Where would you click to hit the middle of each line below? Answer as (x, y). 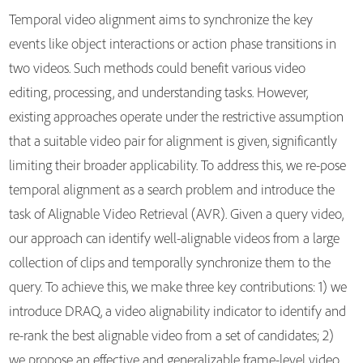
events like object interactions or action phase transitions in (172, 43)
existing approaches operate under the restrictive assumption (176, 116)
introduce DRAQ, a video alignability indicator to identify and (177, 311)
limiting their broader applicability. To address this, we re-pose (177, 165)
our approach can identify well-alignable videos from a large (174, 238)
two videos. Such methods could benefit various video (157, 68)
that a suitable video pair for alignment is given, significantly (173, 141)
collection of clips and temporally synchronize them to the (169, 262)
